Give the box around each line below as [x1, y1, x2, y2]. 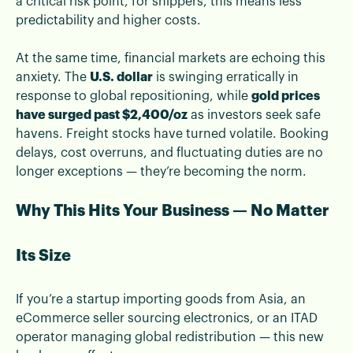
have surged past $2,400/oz [16, 108, 188, 121]
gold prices [251, 89, 320, 102]
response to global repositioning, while [16, 89, 251, 102]
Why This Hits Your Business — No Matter [16, 202, 329, 219]
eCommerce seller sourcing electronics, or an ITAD [16, 311, 318, 325]
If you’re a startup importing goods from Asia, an [16, 292, 306, 306]
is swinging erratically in [153, 70, 299, 84]
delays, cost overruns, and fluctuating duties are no [16, 146, 323, 159]
